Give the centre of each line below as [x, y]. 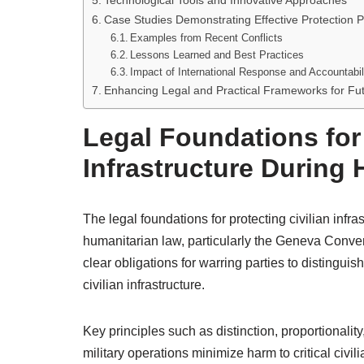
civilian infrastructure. [144, 285]
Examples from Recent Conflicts [207, 38]
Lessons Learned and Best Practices [217, 55]
